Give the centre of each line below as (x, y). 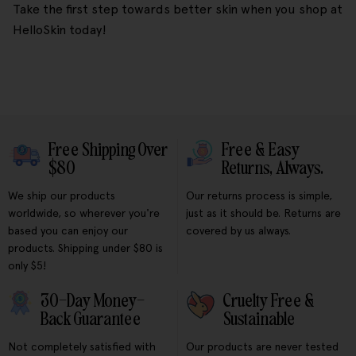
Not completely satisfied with (82, 347)
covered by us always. (238, 231)
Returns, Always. (272, 168)
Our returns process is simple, (259, 196)
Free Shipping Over (108, 150)
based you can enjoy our (68, 231)
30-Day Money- (93, 301)
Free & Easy (260, 150)
